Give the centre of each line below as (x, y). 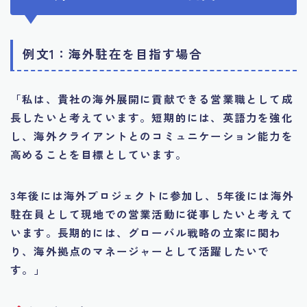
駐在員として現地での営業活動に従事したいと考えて (152, 214)
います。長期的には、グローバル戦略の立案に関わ (146, 233)
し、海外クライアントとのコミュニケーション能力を (152, 136)
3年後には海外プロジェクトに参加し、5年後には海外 (152, 196)
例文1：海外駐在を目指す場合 (112, 54)
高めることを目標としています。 (99, 155)
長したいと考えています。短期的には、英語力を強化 (152, 118)
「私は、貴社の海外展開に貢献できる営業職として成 (152, 99)
